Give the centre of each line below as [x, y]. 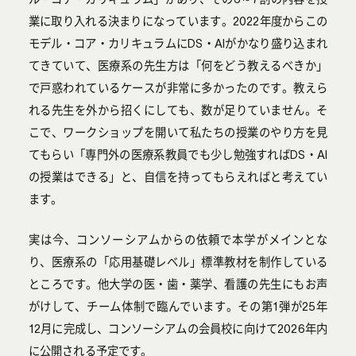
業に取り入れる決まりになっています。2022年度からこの [178, 21]
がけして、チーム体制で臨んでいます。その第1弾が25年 [178, 306]
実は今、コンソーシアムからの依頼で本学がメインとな [178, 240]
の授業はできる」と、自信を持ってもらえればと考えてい [178, 177]
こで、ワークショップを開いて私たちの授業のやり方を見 [178, 132]
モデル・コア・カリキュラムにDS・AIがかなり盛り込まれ [178, 43]
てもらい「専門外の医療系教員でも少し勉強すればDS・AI [178, 155]
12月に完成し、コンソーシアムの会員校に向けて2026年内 [178, 329]
